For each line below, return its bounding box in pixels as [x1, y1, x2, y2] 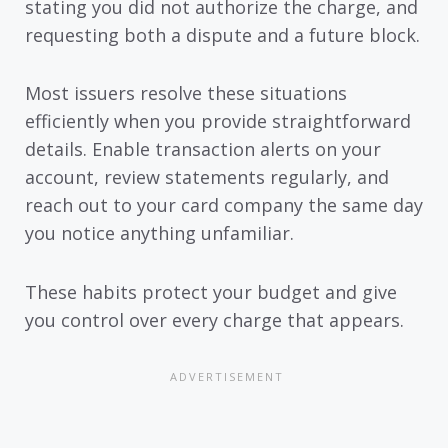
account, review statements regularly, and [25, 165, 389, 190]
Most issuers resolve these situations [25, 81, 347, 106]
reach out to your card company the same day [25, 193, 423, 218]
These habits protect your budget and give [25, 279, 397, 304]
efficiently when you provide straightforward [25, 109, 411, 134]
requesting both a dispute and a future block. [25, 22, 420, 47]
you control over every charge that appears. [25, 307, 404, 332]
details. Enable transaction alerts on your [25, 137, 381, 162]
